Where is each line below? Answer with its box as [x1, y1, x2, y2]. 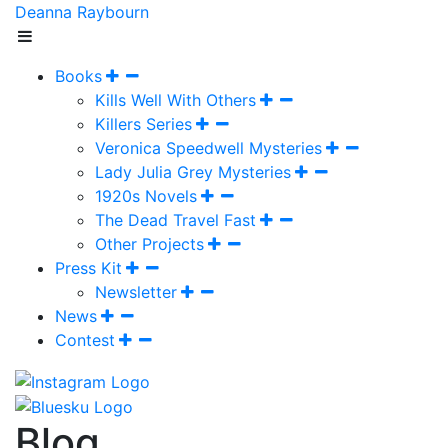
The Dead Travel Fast [95, 210, 256, 230]
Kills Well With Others [95, 90, 256, 110]
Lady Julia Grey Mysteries [95, 162, 291, 182]
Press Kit [55, 258, 122, 278]
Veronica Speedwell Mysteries [95, 138, 322, 158]
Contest [55, 330, 115, 350]
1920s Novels [95, 186, 197, 206]
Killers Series [95, 114, 192, 134]
